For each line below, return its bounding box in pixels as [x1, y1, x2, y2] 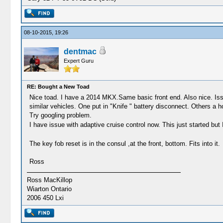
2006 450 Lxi [26, 194, 64, 202]
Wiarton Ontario [26, 185, 72, 193]
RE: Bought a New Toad [26, 84, 90, 90]
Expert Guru [63, 58, 94, 64]
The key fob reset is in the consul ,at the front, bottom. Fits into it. [29, 140, 220, 147]
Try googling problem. [29, 111, 92, 119]
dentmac [63, 47, 97, 56]
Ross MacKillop [26, 176, 72, 184]
